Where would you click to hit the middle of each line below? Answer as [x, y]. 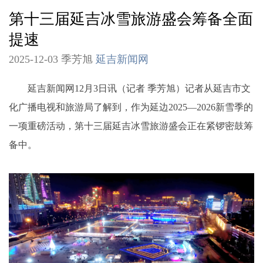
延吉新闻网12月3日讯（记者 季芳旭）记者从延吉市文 [130, 88]
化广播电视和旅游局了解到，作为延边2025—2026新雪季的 [131, 107]
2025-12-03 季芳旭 [52, 59]
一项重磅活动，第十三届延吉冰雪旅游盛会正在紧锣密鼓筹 [131, 126]
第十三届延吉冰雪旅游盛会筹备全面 [131, 19]
